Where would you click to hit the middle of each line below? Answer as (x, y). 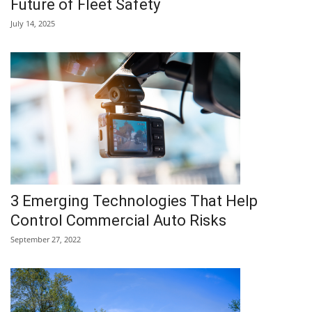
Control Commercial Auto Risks (118, 220)
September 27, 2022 (46, 239)
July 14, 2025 (33, 23)
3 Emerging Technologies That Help (134, 201)
